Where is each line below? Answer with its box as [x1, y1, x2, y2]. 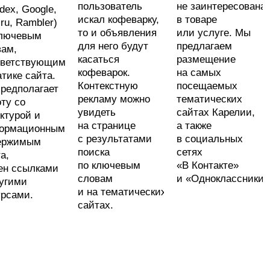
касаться [78, 53, 119, 65]
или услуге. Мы [177, 27, 251, 39]
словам [78, 172, 113, 184]
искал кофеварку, [78, 13, 159, 25]
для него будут [78, 40, 148, 52]
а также [177, 119, 212, 131]
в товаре [177, 13, 217, 25]
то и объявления [78, 27, 157, 39]
